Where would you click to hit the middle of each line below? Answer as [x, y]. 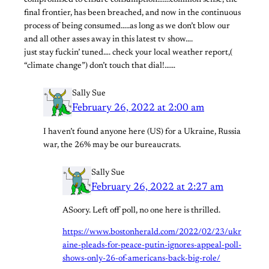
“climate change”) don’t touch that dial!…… [100, 66]
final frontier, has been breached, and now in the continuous [132, 14]
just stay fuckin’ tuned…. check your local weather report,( [128, 53]
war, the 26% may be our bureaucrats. [112, 145]
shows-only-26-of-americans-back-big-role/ [141, 259]
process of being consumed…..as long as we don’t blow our [127, 27]
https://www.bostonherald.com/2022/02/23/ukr [152, 233]
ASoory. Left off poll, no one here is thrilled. [141, 210]
